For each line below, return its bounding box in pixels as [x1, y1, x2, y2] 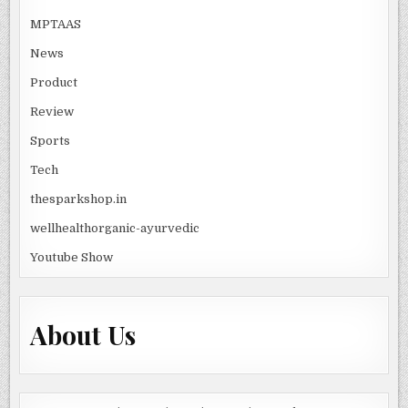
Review [30, 105, 75, 119]
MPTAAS [30, 17, 82, 32]
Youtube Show [30, 250, 114, 265]
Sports [30, 134, 71, 148]
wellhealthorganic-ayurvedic [30, 221, 200, 236]
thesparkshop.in [30, 192, 127, 207]
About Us [30, 317, 137, 352]
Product [30, 76, 78, 90]
